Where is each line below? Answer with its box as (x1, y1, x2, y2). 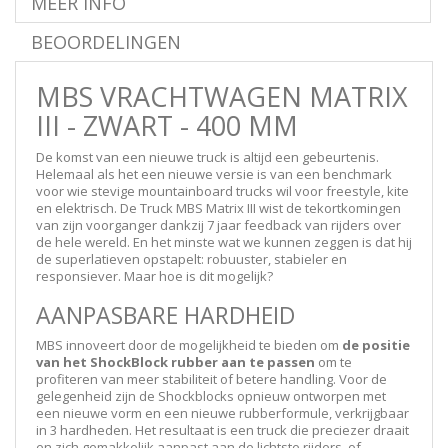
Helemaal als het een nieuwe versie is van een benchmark (36, 164, 392, 183)
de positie (342, 335, 410, 354)
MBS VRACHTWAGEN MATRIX (36, 77, 408, 115)
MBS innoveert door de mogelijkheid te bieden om (36, 335, 342, 354)
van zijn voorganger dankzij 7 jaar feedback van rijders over (36, 215, 401, 234)
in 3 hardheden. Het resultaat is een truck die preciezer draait (36, 420, 409, 439)
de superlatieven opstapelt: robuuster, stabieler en (36, 249, 347, 268)
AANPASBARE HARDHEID (36, 298, 295, 331)
